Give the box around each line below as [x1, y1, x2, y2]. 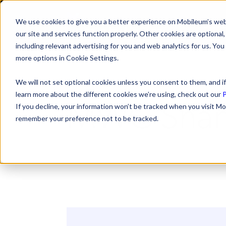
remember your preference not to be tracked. [15, 114, 158, 123]
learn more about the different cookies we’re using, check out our [15, 89, 222, 98]
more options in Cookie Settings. [15, 53, 119, 62]
